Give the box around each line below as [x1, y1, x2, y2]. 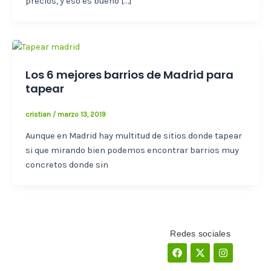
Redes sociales [170, 228, 230, 238]
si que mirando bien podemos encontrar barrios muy [25, 145, 239, 155]
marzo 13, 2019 [57, 110, 106, 119]
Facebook [176, 241, 219, 253]
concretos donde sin [25, 159, 108, 170]
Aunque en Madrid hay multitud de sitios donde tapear [25, 130, 242, 141]
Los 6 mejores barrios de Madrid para [25, 67, 233, 82]
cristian [25, 110, 53, 119]
